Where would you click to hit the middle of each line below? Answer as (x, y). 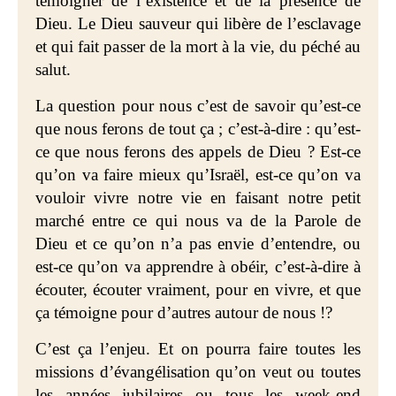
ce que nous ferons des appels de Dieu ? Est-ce (198, 152)
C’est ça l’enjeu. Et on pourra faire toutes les (198, 349)
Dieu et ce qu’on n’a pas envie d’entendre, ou (198, 244)
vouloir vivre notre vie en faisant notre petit (198, 198)
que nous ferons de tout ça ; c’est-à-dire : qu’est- (198, 129)
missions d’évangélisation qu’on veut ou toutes (198, 372)
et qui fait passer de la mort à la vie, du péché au (198, 46)
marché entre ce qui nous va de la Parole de (198, 221)
